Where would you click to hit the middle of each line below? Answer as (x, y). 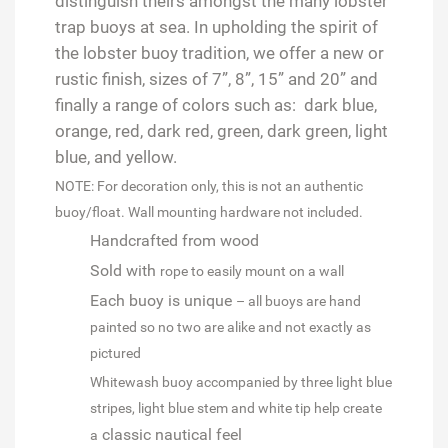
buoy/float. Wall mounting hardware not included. (209, 211)
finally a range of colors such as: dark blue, (216, 104)
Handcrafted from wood (174, 240)
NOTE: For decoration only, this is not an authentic (209, 185)
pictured (115, 353)
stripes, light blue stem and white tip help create (236, 408)
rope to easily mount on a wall (252, 271)
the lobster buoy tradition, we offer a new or (219, 52)
